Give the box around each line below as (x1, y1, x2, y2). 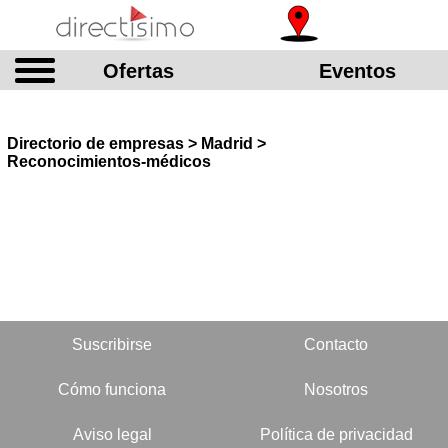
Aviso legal (72, 426, 152, 443)
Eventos (319, 60, 396, 82)
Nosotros (304, 381, 368, 398)
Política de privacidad (259, 426, 413, 443)
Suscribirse (72, 336, 152, 353)
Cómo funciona (58, 381, 166, 398)
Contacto (304, 336, 368, 353)
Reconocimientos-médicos (7, 153, 211, 170)
